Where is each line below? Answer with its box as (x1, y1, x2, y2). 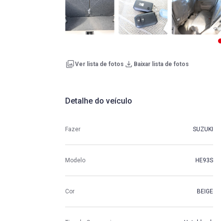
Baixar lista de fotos (134, 61, 189, 68)
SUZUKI (193, 125, 213, 133)
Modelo (65, 156, 85, 164)
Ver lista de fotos (75, 61, 124, 68)
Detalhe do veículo (65, 96, 132, 106)
